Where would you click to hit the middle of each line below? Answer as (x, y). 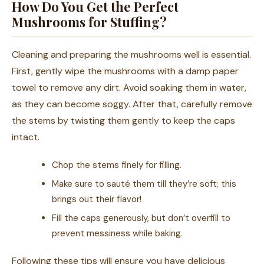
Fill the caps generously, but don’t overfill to (141, 218)
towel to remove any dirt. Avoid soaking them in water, (129, 88)
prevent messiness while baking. (117, 233)
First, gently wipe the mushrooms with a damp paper (125, 71)
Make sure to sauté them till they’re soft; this (144, 184)
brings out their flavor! (97, 199)
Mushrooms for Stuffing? (89, 22)
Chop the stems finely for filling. (117, 165)
